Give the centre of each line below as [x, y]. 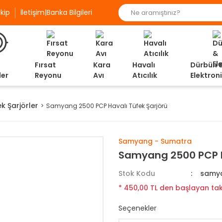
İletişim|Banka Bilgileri [56, 12]
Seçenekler [138, 208]
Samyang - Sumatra [155, 141]
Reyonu [48, 75]
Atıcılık [144, 75]
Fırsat [45, 65]
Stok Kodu [137, 173]
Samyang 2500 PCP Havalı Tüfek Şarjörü [107, 106]
